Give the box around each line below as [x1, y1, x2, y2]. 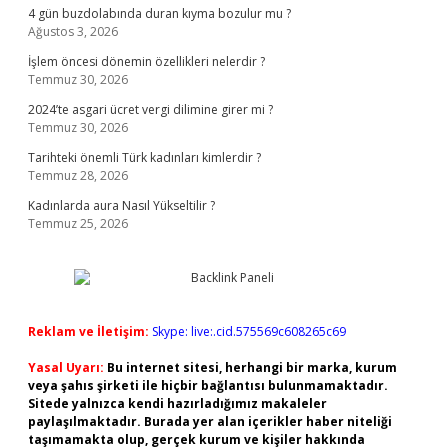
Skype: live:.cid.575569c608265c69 [152, 323, 346, 340]
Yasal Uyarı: [28, 359, 104, 376]
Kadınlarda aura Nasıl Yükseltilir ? [28, 197, 215, 214]
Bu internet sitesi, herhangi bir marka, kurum [107, 359, 397, 376]
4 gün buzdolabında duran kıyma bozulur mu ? [28, 5, 291, 22]
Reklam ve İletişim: [28, 323, 149, 340]
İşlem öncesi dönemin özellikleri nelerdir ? [28, 53, 265, 70]
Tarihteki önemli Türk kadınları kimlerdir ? [28, 149, 261, 166]
